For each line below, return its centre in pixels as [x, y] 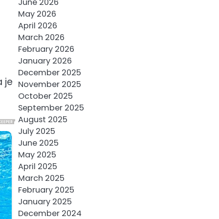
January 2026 [45, 61]
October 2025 [45, 96]
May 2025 [37, 155]
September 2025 [51, 108]
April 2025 [37, 166]
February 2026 [46, 49]
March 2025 [41, 178]
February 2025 [46, 190]
